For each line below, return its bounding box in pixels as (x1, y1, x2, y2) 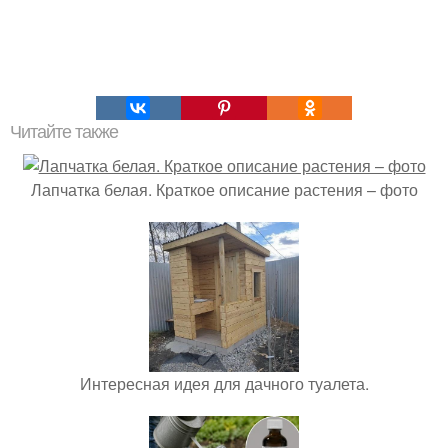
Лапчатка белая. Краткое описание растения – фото (30, 178, 418, 202)
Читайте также (10, 122, 118, 143)
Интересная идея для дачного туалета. (79, 372, 369, 396)
